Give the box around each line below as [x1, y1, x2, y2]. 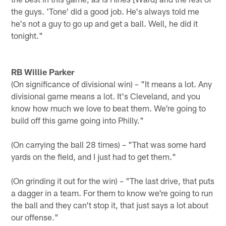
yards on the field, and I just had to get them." [11, 151, 177, 161]
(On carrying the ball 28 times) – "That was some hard [11, 139, 206, 149]
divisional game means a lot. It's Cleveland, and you [11, 90, 201, 101]
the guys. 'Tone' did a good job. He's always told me [11, 6, 200, 16]
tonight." [11, 30, 43, 40]
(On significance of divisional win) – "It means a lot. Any [11, 78, 212, 89]
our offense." [11, 211, 59, 222]
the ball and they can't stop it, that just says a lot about [11, 199, 209, 210]
